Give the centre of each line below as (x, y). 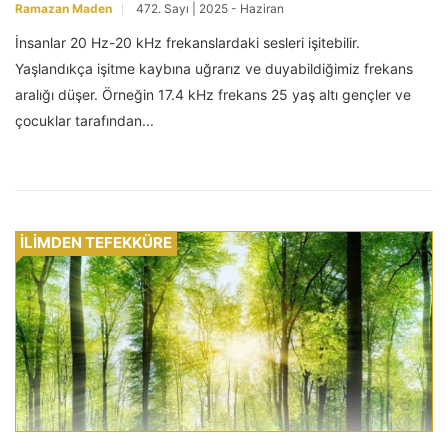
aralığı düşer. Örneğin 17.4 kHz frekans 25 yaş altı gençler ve (213, 94)
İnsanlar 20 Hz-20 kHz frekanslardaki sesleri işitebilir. (187, 42)
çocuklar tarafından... (84, 120)
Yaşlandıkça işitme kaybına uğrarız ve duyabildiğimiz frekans (214, 68)
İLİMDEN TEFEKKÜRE (96, 242)
